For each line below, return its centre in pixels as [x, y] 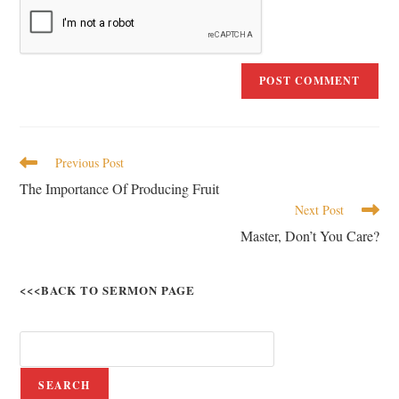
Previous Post [90, 163]
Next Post [319, 210]
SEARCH [65, 385]
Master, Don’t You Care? [309, 236]
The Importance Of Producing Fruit [120, 188]
